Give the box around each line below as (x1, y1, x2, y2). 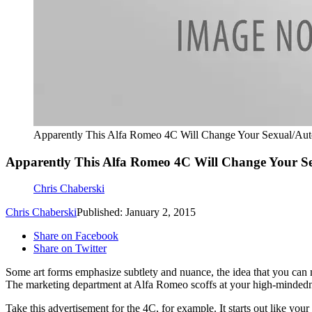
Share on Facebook (33, 230, 118, 242)
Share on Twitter (33, 242, 107, 255)
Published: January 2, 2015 (77, 206, 196, 219)
